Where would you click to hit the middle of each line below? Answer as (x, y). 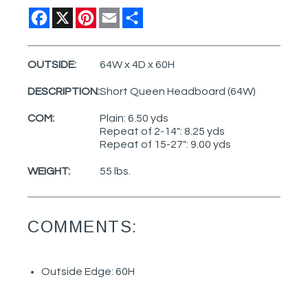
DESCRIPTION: (64, 92)
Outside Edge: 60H (88, 271)
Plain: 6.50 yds (134, 119)
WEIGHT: (49, 172)
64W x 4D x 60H (137, 65)
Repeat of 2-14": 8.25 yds (162, 132)
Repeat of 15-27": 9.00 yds (165, 145)
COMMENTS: (82, 226)
